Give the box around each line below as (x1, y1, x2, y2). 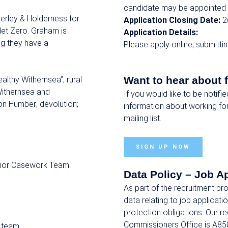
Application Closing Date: (124, 15, 220, 25)
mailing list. (124, 113, 163, 123)
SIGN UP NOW (136, 144, 190, 150)
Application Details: (124, 27, 198, 37)
